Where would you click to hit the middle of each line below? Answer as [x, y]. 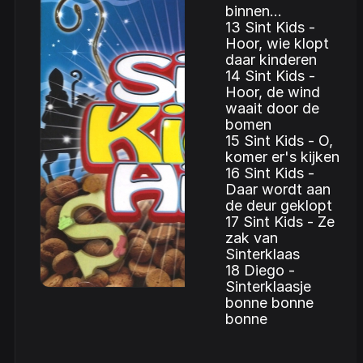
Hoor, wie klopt [277, 43]
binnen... [253, 11]
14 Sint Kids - [270, 76]
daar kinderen [271, 60]
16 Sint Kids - [269, 173]
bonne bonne [269, 303]
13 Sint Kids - [270, 27]
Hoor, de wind [272, 92]
